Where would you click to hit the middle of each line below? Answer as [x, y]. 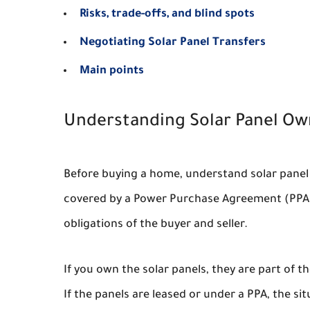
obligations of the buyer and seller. [156, 225]
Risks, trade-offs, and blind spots [167, 15]
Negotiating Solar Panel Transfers [173, 43]
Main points [112, 71]
